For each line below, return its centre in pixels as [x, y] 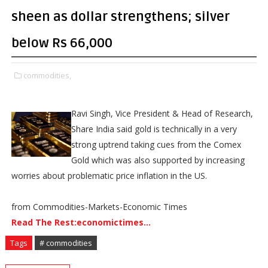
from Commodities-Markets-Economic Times [99, 207]
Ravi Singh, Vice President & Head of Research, [162, 113]
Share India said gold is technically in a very [154, 129]
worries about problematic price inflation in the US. [109, 176]
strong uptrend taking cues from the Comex [156, 144]
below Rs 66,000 [62, 43]
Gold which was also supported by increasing [158, 160]
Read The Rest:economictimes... [81, 222]
